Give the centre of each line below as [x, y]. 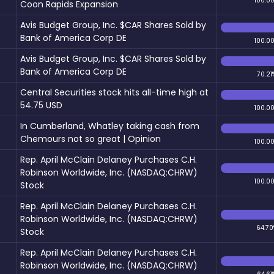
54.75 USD [41, 105]
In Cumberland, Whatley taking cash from [110, 126]
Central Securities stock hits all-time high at [114, 92]
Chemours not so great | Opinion [91, 139]
